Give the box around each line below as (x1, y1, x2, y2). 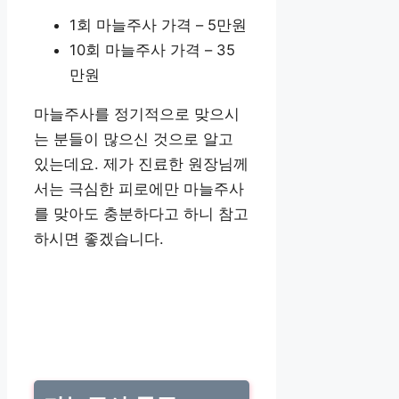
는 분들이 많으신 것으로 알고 (34, 130, 233, 149)
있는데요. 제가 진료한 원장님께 (34, 155, 248, 174)
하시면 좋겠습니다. (34, 230, 164, 248)
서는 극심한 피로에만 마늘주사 (34, 180, 244, 199)
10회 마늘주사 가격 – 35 (69, 40, 235, 59)
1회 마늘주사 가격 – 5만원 (69, 15, 247, 34)
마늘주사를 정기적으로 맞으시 (34, 105, 240, 124)
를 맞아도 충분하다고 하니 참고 (34, 205, 248, 224)
